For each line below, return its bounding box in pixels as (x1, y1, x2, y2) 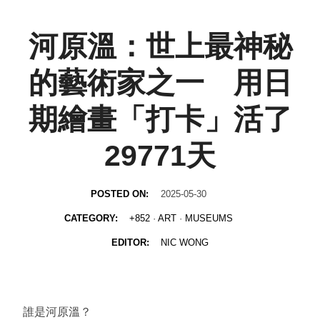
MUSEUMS (185, 212, 234, 224)
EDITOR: (111, 236, 152, 248)
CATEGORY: (64, 212, 121, 224)
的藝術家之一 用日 (28, 66, 292, 99)
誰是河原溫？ (23, 305, 91, 318)
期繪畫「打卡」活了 (28, 102, 292, 136)
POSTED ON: (91, 188, 152, 199)
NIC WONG (161, 236, 209, 248)
